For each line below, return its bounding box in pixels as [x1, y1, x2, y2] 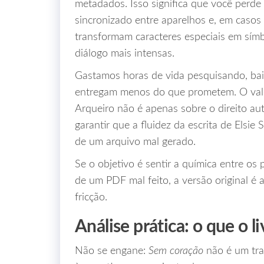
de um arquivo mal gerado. [75, 137, 196, 147]
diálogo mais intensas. [75, 48, 174, 59]
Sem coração [148, 246, 203, 256]
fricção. [75, 192, 107, 203]
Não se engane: [75, 246, 148, 256]
